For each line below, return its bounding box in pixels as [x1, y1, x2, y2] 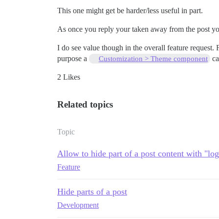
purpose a [57, 54, 89, 63]
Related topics [57, 99, 113, 110]
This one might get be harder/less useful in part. [57, 6, 203, 15]
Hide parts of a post [57, 187, 127, 197]
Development [57, 201, 99, 210]
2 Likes [57, 73, 80, 82]
